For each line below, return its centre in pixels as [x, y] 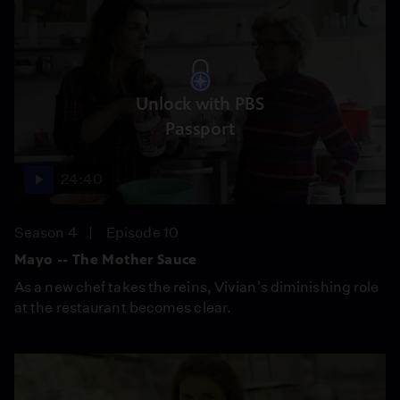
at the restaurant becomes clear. [123, 308]
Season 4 [46, 233]
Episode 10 [142, 233]
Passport [200, 129]
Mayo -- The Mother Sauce [106, 259]
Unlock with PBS [200, 104]
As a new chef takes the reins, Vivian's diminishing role [197, 287]
